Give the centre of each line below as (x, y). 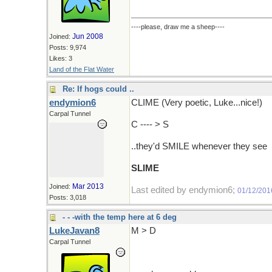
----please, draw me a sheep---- (178, 27)
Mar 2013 (88, 186)
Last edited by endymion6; (184, 190)
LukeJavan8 (74, 231)
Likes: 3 (61, 58)
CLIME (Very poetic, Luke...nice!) (197, 103)
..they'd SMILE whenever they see (199, 146)
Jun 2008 (88, 36)
